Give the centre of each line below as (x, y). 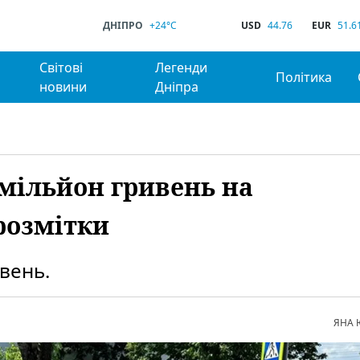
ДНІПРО (123, 25)
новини (63, 87)
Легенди (182, 67)
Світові (61, 67)
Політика (303, 77)
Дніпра (177, 87)
